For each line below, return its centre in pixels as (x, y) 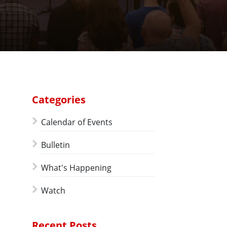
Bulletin (55, 145)
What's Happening (76, 168)
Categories (59, 100)
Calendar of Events (77, 122)
